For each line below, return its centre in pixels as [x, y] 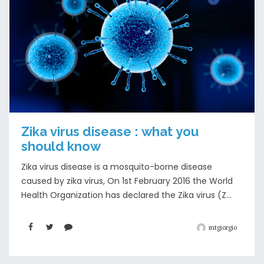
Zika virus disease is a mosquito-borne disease [117, 167]
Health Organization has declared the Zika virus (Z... [126, 195]
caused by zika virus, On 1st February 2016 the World [127, 181]
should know [61, 146]
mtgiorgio [223, 228]
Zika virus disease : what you [110, 132]
